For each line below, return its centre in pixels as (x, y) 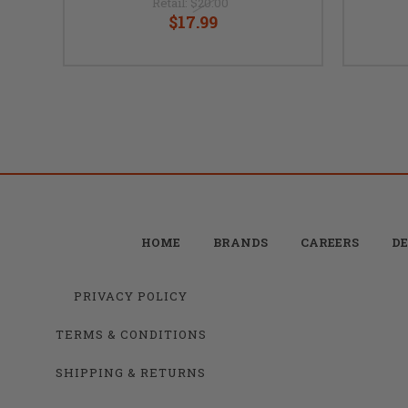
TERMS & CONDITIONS (131, 334)
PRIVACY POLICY (131, 296)
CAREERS (329, 242)
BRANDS (240, 242)
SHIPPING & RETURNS (131, 372)
